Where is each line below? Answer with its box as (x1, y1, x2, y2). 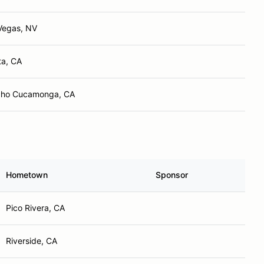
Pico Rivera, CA (6, 203, 65, 213)
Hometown (6, 170, 48, 180)
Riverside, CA (6, 236, 57, 246)
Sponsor (156, 170, 188, 180)
